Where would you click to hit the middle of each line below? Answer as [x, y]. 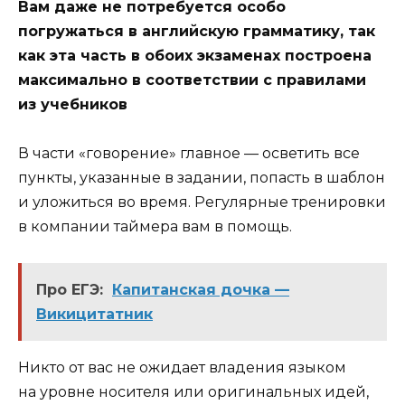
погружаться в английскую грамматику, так [197, 31]
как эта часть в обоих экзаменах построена [195, 55]
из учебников [73, 104]
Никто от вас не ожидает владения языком [182, 368]
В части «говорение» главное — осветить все [189, 154]
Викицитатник [94, 315]
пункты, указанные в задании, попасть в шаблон [202, 178]
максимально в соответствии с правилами [192, 80]
